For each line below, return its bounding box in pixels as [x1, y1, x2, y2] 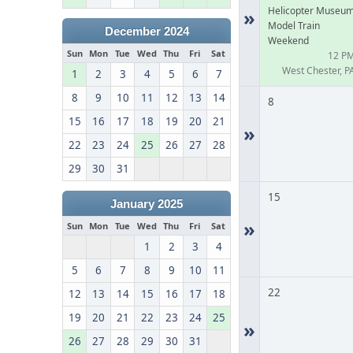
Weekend [268, 34, 310, 47]
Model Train [268, 19, 321, 32]
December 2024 [104, 25, 189, 38]
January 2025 [110, 198, 184, 210]
